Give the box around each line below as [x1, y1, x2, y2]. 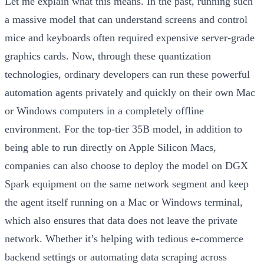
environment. [5, 123, 64, 135]
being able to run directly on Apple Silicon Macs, [5, 141, 216, 153]
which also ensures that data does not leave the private [5, 214, 237, 226]
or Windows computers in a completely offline [5, 104, 204, 117]
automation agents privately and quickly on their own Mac [5, 86, 255, 98]
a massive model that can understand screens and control [5, 13, 247, 25]
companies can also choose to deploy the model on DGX [5, 159, 248, 171]
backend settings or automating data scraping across [5, 250, 227, 263]
